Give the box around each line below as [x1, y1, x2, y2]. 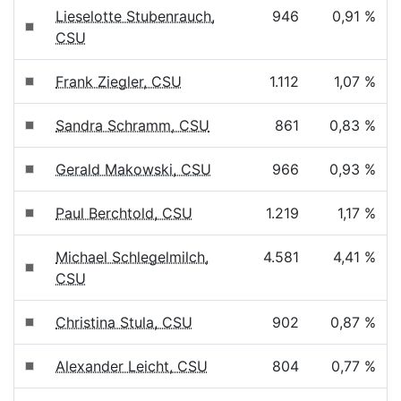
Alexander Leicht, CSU [55, 357, 208, 375]
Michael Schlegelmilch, [55, 248, 209, 266]
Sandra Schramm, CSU [55, 116, 209, 134]
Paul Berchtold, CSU [55, 204, 192, 222]
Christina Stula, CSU [55, 313, 192, 331]
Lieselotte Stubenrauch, [55, 7, 215, 25]
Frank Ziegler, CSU [55, 73, 182, 90]
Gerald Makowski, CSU [55, 160, 211, 178]
